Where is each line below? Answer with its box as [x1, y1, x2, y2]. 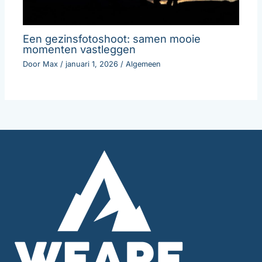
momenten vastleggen [23, 43, 136, 56]
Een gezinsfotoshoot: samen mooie [23, 32, 201, 46]
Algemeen [126, 59, 161, 68]
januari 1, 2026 [65, 59, 121, 68]
